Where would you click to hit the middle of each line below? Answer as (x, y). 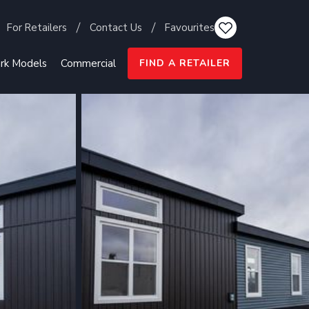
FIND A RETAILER (185, 63)
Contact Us (116, 28)
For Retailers (37, 28)
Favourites (189, 28)
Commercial (88, 63)
